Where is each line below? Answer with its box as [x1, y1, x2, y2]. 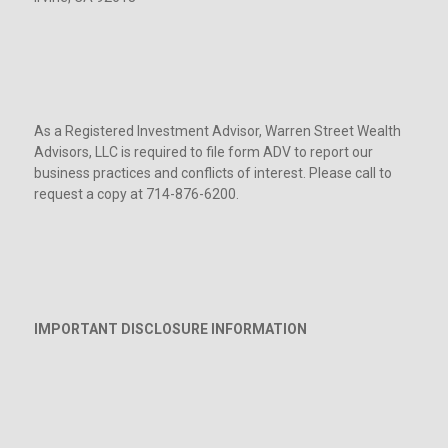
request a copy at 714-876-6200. [33, 186, 239, 203]
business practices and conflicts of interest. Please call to [33, 165, 392, 182]
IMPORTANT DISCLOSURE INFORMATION [33, 321, 307, 338]
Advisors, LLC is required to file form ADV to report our [33, 144, 373, 161]
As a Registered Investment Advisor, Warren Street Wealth [33, 123, 401, 140]
